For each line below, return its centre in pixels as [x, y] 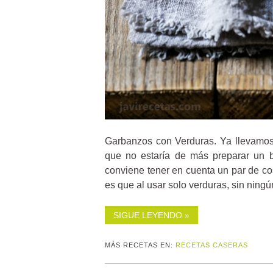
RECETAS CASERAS [212, 245]
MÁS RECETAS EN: [140, 245]
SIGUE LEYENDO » [151, 215]
